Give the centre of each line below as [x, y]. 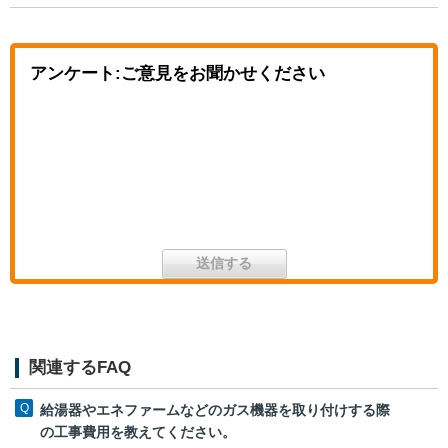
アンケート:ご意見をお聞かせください [177, 73]
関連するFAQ [80, 367]
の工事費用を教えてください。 [138, 431]
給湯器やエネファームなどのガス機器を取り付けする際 [215, 409]
